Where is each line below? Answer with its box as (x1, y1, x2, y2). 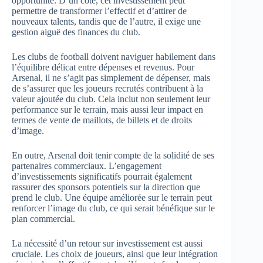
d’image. (12, 125, 44, 136)
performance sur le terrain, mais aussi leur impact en (12, 104, 203, 114)
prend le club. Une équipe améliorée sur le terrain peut (12, 192, 212, 203)
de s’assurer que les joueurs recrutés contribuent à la (12, 83, 203, 93)
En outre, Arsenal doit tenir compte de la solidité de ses (12, 150, 214, 160)
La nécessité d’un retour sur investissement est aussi (12, 238, 203, 248)
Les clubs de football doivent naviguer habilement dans (12, 51, 215, 62)
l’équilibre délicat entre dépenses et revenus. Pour (12, 62, 194, 72)
